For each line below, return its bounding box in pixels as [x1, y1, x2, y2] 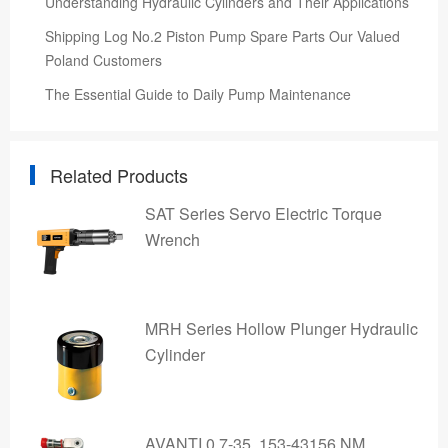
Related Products [50, 162, 188, 188]
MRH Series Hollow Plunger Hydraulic [145, 317, 418, 340]
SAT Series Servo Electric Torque [145, 202, 382, 225]
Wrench [145, 228, 200, 251]
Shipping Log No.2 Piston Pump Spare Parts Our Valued [45, 26, 400, 46]
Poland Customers [45, 50, 162, 70]
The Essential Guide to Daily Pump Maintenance [45, 84, 351, 104]
